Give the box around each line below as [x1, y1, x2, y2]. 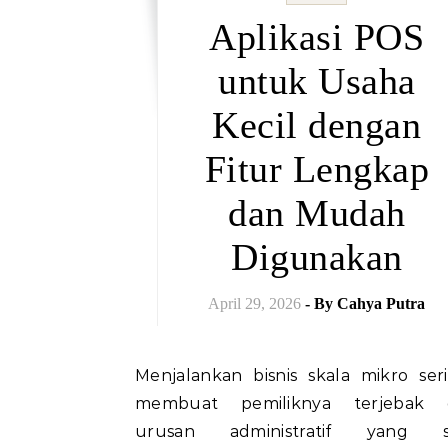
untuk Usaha [218, 60, 416, 102]
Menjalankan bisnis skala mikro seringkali [135, 366, 151, 385]
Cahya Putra [337, 295, 426, 312]
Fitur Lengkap [204, 148, 429, 190]
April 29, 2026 [208, 295, 302, 312]
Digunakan [231, 236, 403, 278]
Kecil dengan [212, 104, 422, 146]
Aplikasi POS [209, 16, 425, 58]
